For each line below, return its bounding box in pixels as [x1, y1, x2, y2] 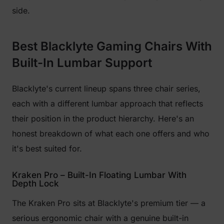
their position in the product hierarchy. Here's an [12, 113, 194, 123]
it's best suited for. [12, 143, 82, 153]
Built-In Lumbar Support [12, 55, 152, 70]
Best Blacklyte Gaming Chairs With [12, 39, 212, 53]
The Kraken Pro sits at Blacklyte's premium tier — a [12, 198, 205, 208]
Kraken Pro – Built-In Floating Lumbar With [12, 170, 186, 180]
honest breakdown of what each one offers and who [12, 128, 209, 138]
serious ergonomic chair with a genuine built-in [12, 213, 188, 223]
